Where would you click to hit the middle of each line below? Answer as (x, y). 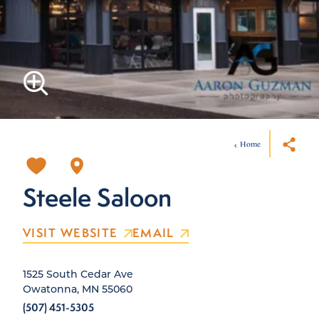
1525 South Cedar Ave (78, 273)
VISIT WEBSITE (70, 232)
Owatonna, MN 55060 (78, 288)
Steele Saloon (97, 197)
